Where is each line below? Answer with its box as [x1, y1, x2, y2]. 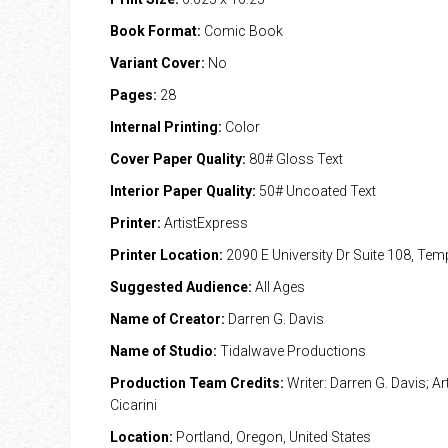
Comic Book [200, 23, 283, 39]
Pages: [109, 87, 157, 103]
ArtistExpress [160, 215, 248, 231]
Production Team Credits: [109, 375, 284, 391]
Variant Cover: [109, 55, 205, 71]
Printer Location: [109, 247, 223, 263]
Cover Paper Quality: [109, 151, 246, 167]
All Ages [251, 279, 305, 295]
